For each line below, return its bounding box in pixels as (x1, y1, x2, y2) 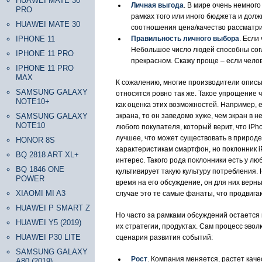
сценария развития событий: (116, 233, 213, 242)
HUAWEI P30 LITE (16, 233, 81, 242)
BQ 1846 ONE (16, 165, 64, 174)
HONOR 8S (16, 136, 55, 144)
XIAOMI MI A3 (16, 189, 65, 198)
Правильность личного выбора (131, 35, 239, 43)
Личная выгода (131, 1, 184, 9)
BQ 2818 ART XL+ (16, 150, 79, 159)
